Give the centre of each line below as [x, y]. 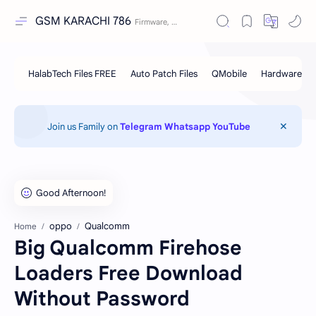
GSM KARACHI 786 [83, 21]
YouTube [231, 126]
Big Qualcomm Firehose [128, 248]
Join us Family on [83, 126]
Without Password [102, 299]
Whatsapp [187, 126]
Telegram [141, 126]
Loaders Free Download [128, 273]
